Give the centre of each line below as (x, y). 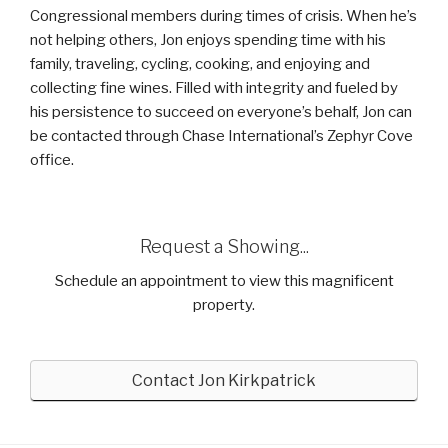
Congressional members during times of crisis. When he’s (223, 15)
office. (52, 159)
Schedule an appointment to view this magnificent (224, 281)
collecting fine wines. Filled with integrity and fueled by (214, 87)
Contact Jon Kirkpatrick (224, 380)
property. (224, 305)
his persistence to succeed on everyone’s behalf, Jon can (221, 111)
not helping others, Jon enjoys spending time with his (208, 39)
